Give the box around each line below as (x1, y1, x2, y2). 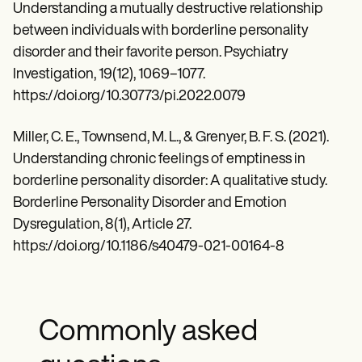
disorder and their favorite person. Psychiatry (13, 44, 288, 61)
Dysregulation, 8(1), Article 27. (13, 217, 192, 233)
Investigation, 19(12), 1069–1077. (13, 66, 205, 82)
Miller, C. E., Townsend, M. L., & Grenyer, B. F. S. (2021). (13, 129, 329, 145)
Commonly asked (39, 318, 258, 347)
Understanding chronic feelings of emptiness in (13, 151, 305, 167)
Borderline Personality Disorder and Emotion (13, 195, 287, 211)
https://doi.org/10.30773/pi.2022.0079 (13, 88, 246, 104)
